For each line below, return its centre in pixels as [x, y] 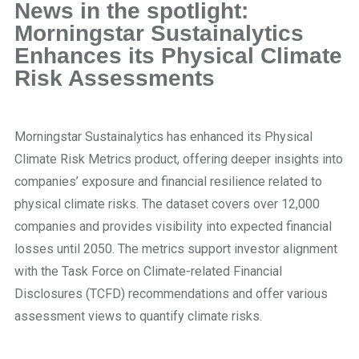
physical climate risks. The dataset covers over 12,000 [167, 204]
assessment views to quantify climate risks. [138, 317]
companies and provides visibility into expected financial [173, 227]
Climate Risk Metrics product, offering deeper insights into [179, 159]
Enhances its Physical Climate [178, 56]
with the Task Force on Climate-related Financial [148, 272]
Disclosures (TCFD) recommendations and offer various [171, 294]
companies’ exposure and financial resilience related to [168, 182]
